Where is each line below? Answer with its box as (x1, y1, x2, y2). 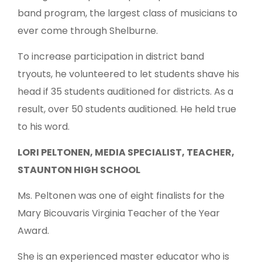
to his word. (18, 120, 70, 134)
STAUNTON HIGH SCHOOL (18, 163, 140, 177)
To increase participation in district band (18, 50, 204, 64)
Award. (18, 224, 49, 238)
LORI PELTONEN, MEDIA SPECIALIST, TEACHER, (18, 146, 235, 160)
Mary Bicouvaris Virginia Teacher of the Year (18, 206, 220, 220)
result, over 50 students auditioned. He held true (18, 102, 236, 116)
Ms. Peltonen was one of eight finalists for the (18, 189, 225, 203)
